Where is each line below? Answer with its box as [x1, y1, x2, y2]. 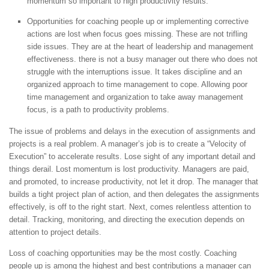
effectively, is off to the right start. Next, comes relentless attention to [9, 202, 251, 212]
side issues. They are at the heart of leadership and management [27, 42, 253, 52]
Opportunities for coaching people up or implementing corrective [27, 17, 249, 26]
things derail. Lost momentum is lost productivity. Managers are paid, [9, 165, 249, 174]
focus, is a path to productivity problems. [27, 105, 169, 115]
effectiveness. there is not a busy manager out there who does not [27, 55, 258, 64]
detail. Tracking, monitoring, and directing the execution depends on [9, 215, 244, 225]
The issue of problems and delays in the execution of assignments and [9, 127, 255, 136]
